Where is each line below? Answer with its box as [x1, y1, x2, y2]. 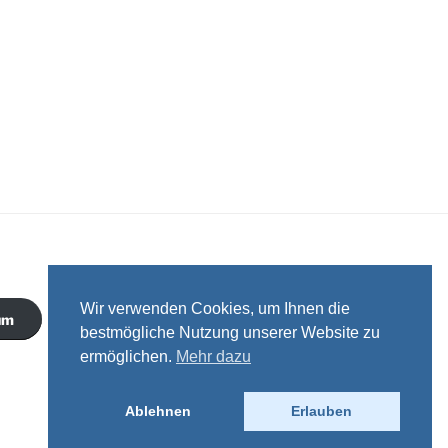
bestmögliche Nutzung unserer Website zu [80, 324, 380, 342]
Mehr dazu [176, 348, 251, 366]
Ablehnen [125, 403, 192, 420]
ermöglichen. [80, 348, 176, 366]
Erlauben [291, 403, 353, 420]
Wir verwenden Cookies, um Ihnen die [80, 300, 350, 318]
